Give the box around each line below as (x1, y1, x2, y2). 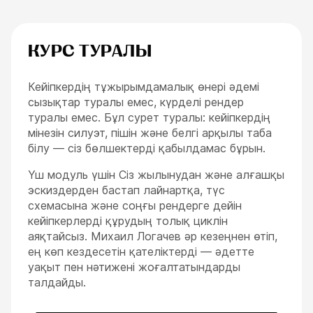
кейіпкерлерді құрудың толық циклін (28, 214, 228, 228)
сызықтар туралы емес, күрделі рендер (28, 95, 244, 109)
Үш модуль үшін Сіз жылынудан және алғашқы (28, 168, 284, 182)
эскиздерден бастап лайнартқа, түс (28, 183, 225, 197)
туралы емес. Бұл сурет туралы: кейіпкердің (28, 110, 270, 124)
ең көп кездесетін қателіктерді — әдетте (28, 245, 254, 259)
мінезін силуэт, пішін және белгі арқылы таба (28, 126, 272, 140)
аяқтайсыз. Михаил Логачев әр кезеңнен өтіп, (28, 229, 277, 243)
